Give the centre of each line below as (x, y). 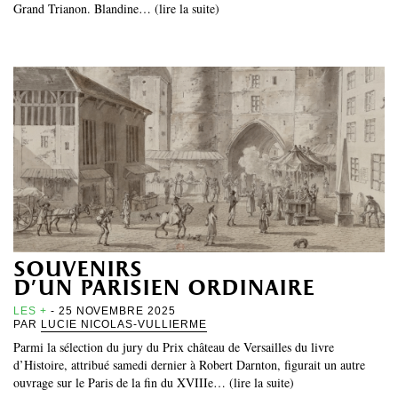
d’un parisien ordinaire (164, 289)
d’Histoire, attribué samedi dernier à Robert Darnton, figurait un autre (189, 364)
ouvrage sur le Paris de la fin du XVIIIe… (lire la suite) (154, 382)
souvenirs (78, 270)
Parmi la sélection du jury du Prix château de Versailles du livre (174, 346)
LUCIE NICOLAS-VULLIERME (123, 324)
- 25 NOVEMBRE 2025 (111, 310)
